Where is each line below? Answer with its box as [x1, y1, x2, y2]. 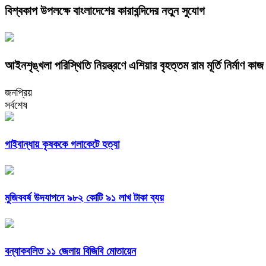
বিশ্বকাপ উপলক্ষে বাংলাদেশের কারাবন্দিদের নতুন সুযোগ [5, 4, 205, 18]
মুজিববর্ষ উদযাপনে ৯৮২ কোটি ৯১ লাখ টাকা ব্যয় [5, 192, 164, 204]
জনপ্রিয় [5, 87, 32, 99]
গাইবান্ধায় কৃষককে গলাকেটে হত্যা [5, 138, 119, 151]
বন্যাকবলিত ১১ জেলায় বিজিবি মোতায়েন [5, 245, 136, 257]
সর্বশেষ [5, 99, 27, 112]
